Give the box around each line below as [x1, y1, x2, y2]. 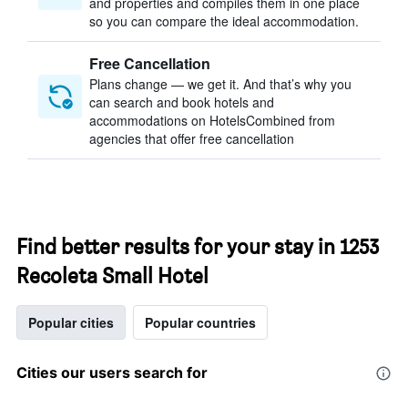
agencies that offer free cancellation [89, 129, 294, 148]
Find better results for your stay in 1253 [16, 233, 379, 260]
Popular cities [28, 313, 114, 331]
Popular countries [145, 313, 256, 331]
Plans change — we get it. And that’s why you [89, 75, 352, 93]
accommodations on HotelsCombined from [89, 111, 335, 129]
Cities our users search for [16, 363, 208, 382]
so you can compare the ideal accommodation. [89, 12, 359, 30]
